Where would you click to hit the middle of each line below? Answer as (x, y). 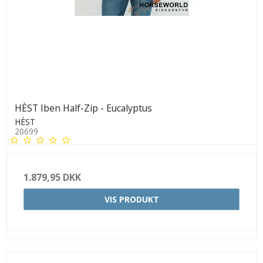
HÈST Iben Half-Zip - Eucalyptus (83, 108)
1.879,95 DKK (52, 178)
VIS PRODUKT (131, 200)
